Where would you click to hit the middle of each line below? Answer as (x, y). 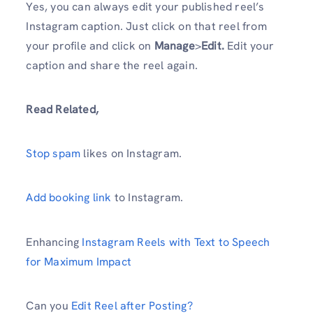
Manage (174, 45)
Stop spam (53, 154)
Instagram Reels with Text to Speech (176, 242)
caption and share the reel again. (112, 65)
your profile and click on (90, 45)
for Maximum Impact (79, 261)
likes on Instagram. (131, 154)
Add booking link (69, 198)
